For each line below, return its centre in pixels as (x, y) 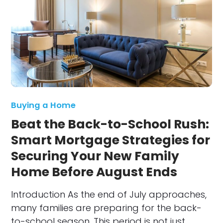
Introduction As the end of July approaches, (109, 195)
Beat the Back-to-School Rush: (110, 124)
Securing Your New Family (95, 156)
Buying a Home (44, 106)
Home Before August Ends (94, 172)
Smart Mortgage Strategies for (111, 140)
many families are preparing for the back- (107, 208)
